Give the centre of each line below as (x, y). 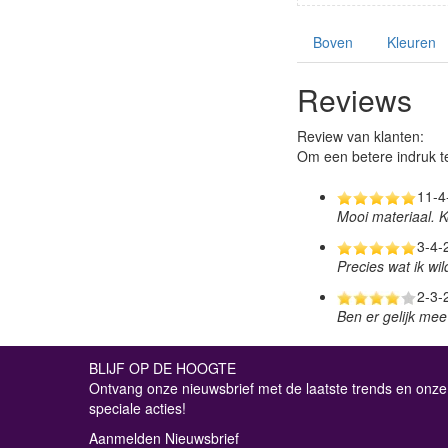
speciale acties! (137, 408)
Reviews (354, 99)
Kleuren (411, 42)
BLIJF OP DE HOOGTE (162, 368)
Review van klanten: (360, 136)
